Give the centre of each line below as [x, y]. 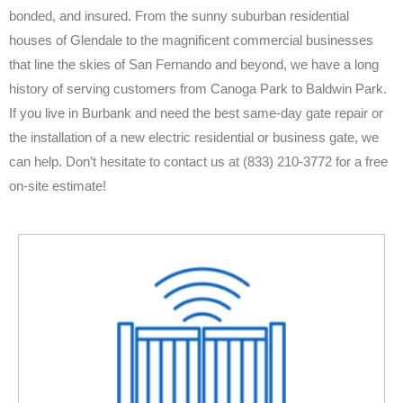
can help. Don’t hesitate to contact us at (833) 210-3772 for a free [198, 161]
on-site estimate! [58, 185]
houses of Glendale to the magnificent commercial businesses [191, 40]
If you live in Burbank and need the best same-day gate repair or [196, 112]
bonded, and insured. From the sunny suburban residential [179, 15]
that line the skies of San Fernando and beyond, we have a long [194, 64]
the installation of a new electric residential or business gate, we [194, 137]
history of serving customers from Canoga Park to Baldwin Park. [198, 88]
